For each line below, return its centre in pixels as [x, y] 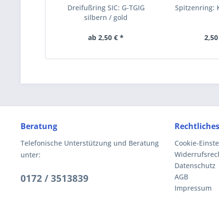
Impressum [193, 188]
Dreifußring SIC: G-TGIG [106, 8]
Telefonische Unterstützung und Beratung [90, 143]
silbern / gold [106, 17]
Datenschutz [195, 165]
